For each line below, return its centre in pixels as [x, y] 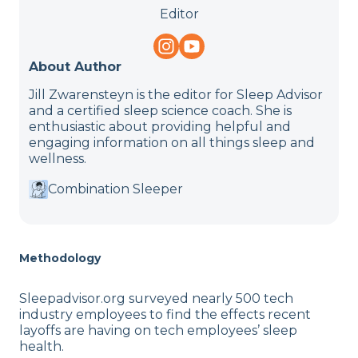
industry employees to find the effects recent [165, 315]
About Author [75, 67]
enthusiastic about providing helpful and [160, 127]
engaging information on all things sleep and [172, 143]
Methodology [60, 258]
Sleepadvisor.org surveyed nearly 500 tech [156, 299]
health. [42, 347]
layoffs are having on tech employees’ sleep [158, 331]
